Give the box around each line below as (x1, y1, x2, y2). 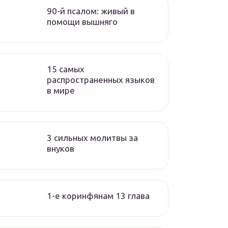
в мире (47, 85, 75, 95)
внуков (47, 144, 74, 153)
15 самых (47, 64, 84, 74)
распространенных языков (47, 75, 155, 84)
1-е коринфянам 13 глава (47, 191, 150, 201)
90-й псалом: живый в (47, 6, 135, 16)
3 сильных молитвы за (47, 133, 138, 142)
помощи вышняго (47, 17, 118, 26)
